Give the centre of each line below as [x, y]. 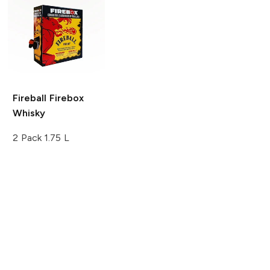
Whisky [29, 113]
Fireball [29, 98]
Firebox [65, 98]
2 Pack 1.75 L [41, 138]
